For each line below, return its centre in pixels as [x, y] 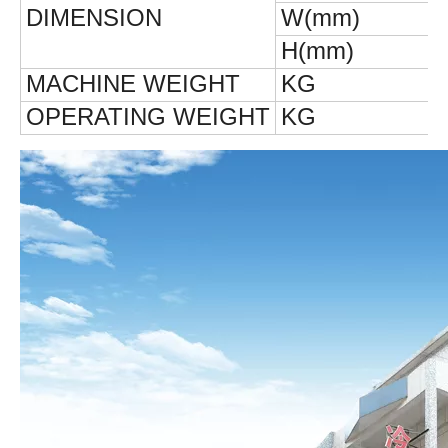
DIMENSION [94, 18]
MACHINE [84, 84]
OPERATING [99, 117]
